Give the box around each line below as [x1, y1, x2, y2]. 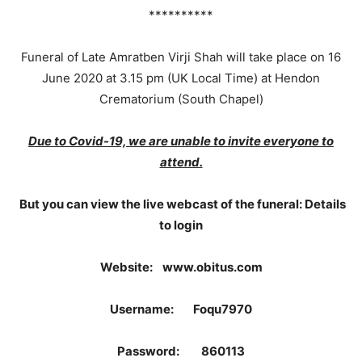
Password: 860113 [117, 343, 245, 359]
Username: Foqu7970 [110, 301, 252, 317]
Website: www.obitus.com [99, 259, 263, 275]
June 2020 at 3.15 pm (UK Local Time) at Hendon [42, 70, 320, 86]
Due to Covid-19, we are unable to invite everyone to [28, 133, 334, 149]
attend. [159, 154, 203, 170]
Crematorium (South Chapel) [99, 91, 263, 107]
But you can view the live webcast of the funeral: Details [19, 196, 346, 212]
